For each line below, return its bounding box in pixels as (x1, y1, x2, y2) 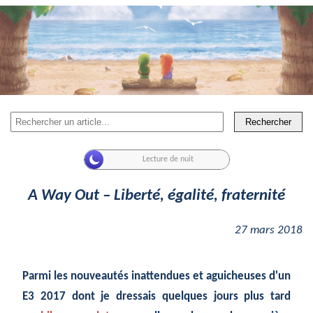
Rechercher (245, 116, 291, 127)
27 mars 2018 (235, 224, 303, 236)
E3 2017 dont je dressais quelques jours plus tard (22, 290, 291, 303)
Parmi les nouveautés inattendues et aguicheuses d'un (22, 270, 291, 282)
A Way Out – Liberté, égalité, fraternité (28, 187, 285, 204)
